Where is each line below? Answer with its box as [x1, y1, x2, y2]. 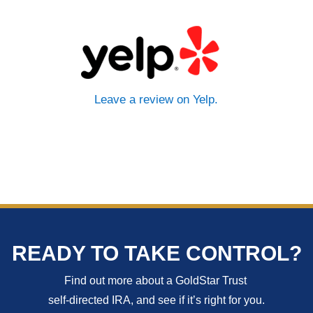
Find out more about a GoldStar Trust [64, 275, 249, 287]
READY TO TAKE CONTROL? [11, 242, 302, 265]
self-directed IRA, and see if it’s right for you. [48, 294, 265, 307]
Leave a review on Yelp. [94, 92, 219, 106]
